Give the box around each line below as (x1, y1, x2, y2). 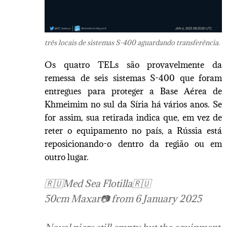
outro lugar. (45, 151, 89, 163)
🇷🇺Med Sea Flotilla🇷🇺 (45, 177, 151, 190)
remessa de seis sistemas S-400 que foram (45, 72, 222, 84)
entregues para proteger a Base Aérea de (45, 85, 222, 97)
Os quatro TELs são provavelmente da (45, 59, 222, 70)
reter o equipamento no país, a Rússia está (45, 125, 222, 136)
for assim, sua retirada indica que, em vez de (45, 111, 222, 123)
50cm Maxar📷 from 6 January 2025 (45, 192, 202, 205)
